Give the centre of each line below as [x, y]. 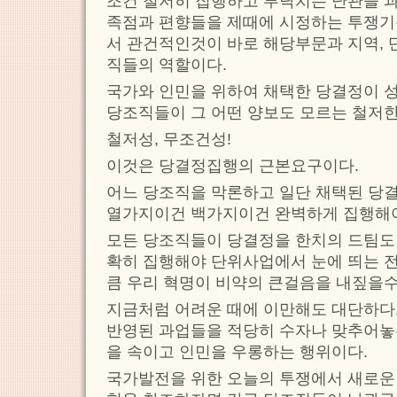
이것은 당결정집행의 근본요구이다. [233, 165]
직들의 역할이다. [167, 64]
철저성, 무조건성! [169, 139]
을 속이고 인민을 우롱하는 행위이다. [237, 351]
